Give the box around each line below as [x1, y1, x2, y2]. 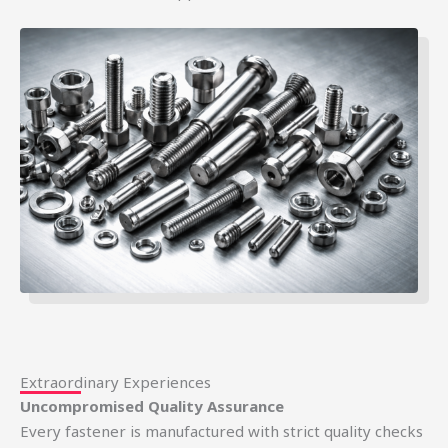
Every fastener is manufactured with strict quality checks [20, 421, 423, 442]
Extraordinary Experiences [20, 372, 211, 393]
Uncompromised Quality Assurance [20, 396, 284, 417]
